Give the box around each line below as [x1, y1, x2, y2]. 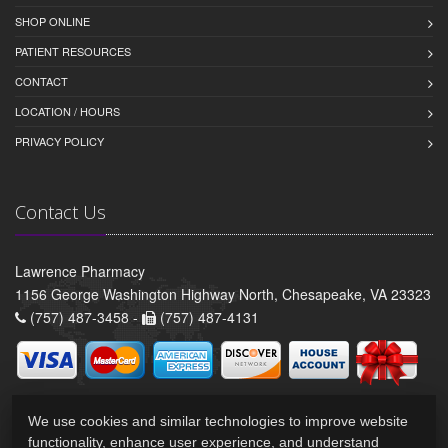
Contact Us [15, 199, 106, 224]
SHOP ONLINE [15, 12, 90, 29]
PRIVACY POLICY [15, 132, 104, 149]
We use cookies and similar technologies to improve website [28, 413, 408, 429]
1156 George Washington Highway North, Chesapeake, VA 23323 [15, 283, 431, 304]
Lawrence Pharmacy [15, 260, 145, 281]
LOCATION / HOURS [15, 102, 120, 119]
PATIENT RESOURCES [15, 42, 131, 59]
